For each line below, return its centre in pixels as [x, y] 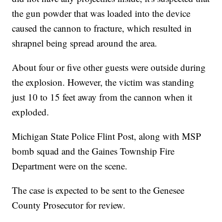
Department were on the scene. [70, 166]
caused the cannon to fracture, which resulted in [102, 28]
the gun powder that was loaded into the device [101, 13]
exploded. [31, 112]
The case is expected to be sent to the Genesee [98, 190]
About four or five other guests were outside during [109, 67]
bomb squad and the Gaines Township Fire [93, 151]
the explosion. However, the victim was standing [103, 82]
